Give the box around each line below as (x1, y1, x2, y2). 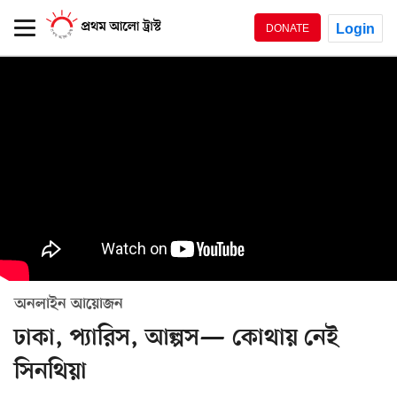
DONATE (266, 21, 310, 34)
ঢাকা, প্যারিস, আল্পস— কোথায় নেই (14, 325, 339, 354)
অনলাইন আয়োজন (14, 296, 123, 315)
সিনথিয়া (14, 359, 87, 387)
